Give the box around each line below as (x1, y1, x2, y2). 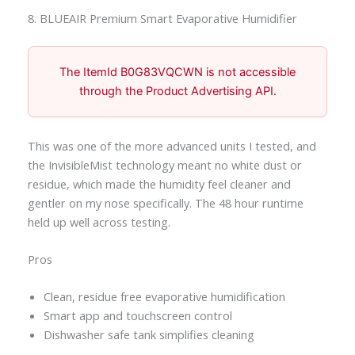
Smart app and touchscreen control (43, 307, 232, 324)
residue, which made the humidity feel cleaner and (27, 175, 291, 192)
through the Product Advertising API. (78, 84, 277, 99)
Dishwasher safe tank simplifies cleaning (43, 326, 254, 343)
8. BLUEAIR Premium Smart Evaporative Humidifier (27, 10, 297, 27)
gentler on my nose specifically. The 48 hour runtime (27, 194, 303, 211)
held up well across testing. (27, 213, 170, 230)
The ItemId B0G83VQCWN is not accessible (59, 65, 296, 80)
